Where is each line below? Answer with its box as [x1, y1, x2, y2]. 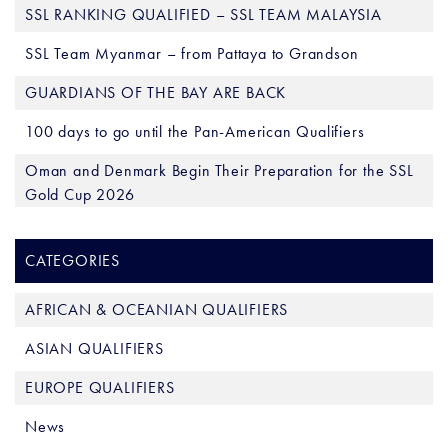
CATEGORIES [25, 250, 120, 272]
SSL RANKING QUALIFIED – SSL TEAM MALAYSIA [25, 4, 382, 26]
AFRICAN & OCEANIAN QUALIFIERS [25, 299, 289, 321]
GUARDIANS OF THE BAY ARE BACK [25, 82, 287, 104]
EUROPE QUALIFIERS [25, 377, 175, 399]
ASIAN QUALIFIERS [25, 338, 164, 360]
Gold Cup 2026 [25, 184, 135, 206]
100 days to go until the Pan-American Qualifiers [25, 121, 365, 143]
